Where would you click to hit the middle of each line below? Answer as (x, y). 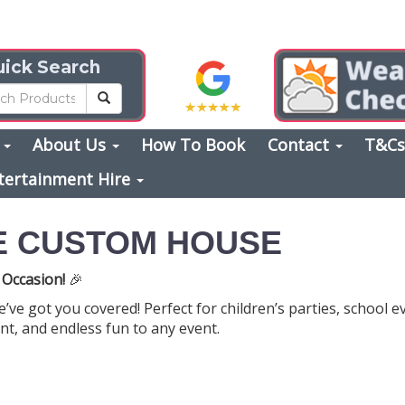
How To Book (193, 144)
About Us (72, 144)
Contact (300, 144)
